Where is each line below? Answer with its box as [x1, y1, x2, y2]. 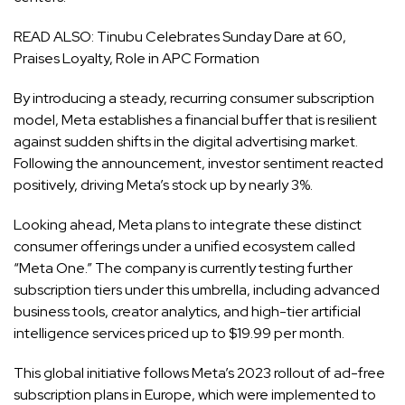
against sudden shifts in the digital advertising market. [14, 131, 358, 151]
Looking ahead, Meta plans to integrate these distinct [14, 214, 362, 234]
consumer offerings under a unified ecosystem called [14, 236, 355, 256]
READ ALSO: [14, 26, 97, 46]
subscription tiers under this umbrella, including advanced [14, 279, 380, 299]
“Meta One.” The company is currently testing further [14, 258, 353, 278]
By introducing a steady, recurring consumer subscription [14, 88, 374, 108]
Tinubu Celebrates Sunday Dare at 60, [97, 26, 346, 46]
